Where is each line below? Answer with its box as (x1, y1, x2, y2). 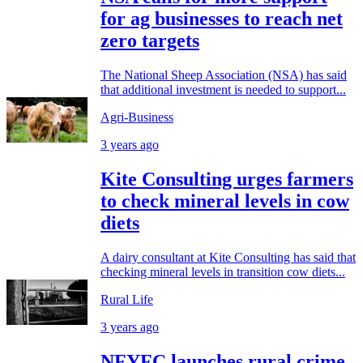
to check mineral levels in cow (100, 190, 349, 211)
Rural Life (100, 292, 153, 306)
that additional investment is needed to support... (100, 83, 346, 97)
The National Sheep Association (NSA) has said (100, 68, 347, 83)
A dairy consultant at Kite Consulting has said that (100, 250, 356, 264)
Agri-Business (100, 110, 173, 125)
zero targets (100, 30, 199, 52)
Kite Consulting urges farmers (100, 168, 353, 190)
